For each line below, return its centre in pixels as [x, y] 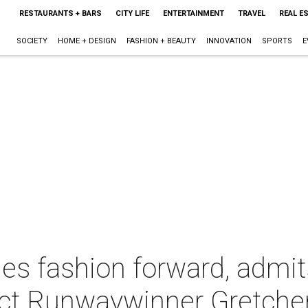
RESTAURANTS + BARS [60, 13]
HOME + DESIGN [87, 41]
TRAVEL [251, 13]
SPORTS [277, 41]
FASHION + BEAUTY [161, 41]
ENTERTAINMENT [193, 13]
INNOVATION [229, 41]
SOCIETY [32, 41]
